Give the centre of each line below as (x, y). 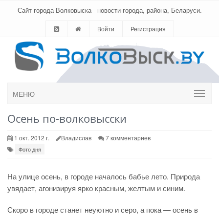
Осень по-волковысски (67, 118)
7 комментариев (128, 138)
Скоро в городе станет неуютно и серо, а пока (84, 209)
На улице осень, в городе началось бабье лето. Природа (104, 176)
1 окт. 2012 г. (31, 138)
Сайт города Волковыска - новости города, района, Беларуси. (109, 10)
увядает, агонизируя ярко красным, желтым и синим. (96, 188)
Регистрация (148, 29)
